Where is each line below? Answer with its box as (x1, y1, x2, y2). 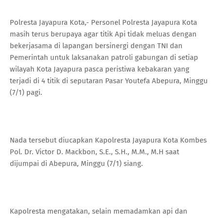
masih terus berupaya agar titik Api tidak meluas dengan (10, 29, 197, 38)
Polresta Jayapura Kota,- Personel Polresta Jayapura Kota (10, 18, 197, 27)
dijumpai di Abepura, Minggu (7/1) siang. (10, 159, 143, 168)
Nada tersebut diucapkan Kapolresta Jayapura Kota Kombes (10, 135, 207, 145)
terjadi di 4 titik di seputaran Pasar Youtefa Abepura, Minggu (10, 76, 208, 85)
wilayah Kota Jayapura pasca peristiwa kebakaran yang (10, 64, 189, 73)
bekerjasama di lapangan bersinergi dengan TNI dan (10, 41, 182, 50)
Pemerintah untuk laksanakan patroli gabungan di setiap (10, 53, 198, 62)
